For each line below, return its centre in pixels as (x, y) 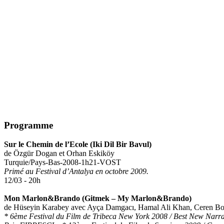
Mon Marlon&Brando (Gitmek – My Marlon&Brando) (98, 198)
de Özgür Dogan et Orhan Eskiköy (59, 153)
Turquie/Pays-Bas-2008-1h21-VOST (62, 162)
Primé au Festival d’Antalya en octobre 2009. (76, 171)
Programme (28, 125)
